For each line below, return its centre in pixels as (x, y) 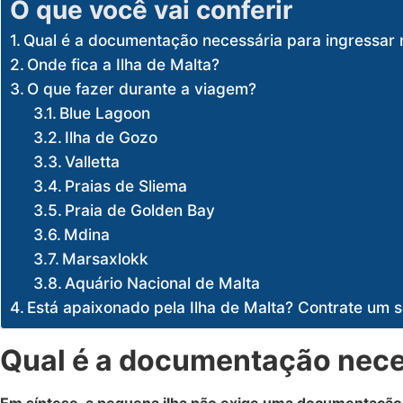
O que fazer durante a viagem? (142, 88)
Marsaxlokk (108, 258)
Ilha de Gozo (112, 137)
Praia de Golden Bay (140, 210)
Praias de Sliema (126, 185)
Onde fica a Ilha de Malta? (124, 64)
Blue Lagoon (105, 112)
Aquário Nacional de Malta (163, 282)
